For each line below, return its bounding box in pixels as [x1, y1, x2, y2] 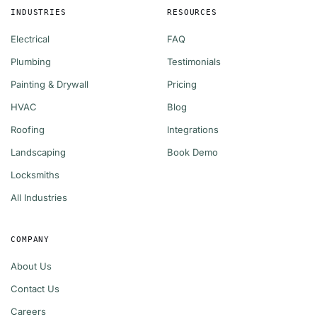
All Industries [11, 192, 67, 204]
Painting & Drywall [11, 79, 88, 91]
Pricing [167, 79, 197, 91]
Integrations [167, 124, 219, 136]
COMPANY [11, 235, 50, 245]
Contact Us [11, 283, 59, 295]
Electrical [11, 33, 50, 45]
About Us [11, 260, 52, 272]
